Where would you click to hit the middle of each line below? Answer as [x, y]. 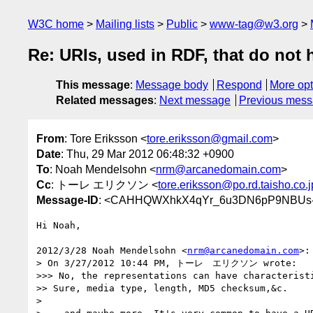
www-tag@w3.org [254, 24]
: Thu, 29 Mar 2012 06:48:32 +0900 [147, 154]
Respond [239, 85]
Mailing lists [125, 24]
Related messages [105, 101]
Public [182, 24]
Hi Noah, [59, 225]
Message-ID [67, 200]
